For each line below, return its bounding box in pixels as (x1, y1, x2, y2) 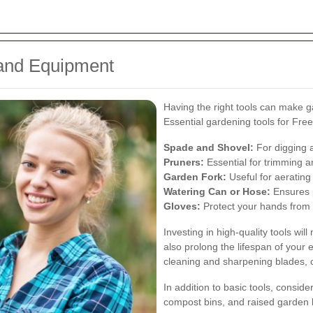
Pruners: (163, 156, 204, 168)
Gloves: (163, 201, 201, 212)
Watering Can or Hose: (163, 186, 270, 197)
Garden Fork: (163, 171, 226, 182)
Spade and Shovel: (163, 142, 254, 153)
